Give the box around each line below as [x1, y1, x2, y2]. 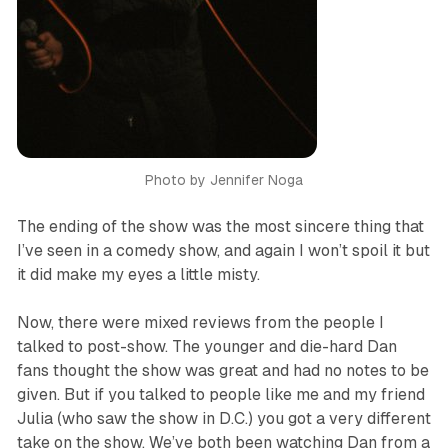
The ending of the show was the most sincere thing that [16, 217, 424, 237]
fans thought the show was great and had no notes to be [16, 361, 429, 381]
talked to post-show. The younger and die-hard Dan [16, 337, 397, 357]
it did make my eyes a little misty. [16, 265, 260, 285]
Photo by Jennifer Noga [145, 172, 303, 189]
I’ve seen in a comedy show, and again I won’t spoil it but [16, 241, 430, 261]
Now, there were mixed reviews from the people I [16, 313, 384, 333]
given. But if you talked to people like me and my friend [16, 385, 425, 405]
